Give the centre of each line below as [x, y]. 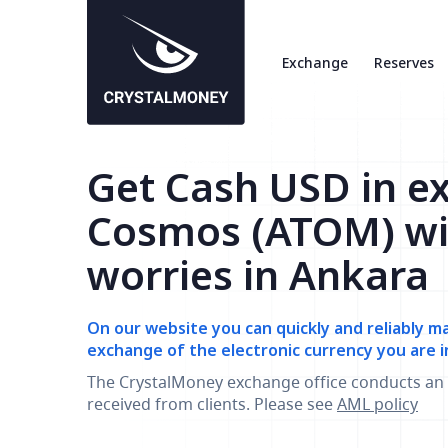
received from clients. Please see [212, 404]
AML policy [377, 404]
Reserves [404, 62]
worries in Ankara [258, 274]
